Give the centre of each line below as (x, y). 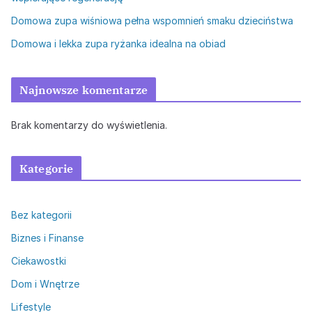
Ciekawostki (39, 260)
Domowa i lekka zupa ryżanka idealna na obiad (118, 43)
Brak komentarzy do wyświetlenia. (89, 125)
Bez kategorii (41, 214)
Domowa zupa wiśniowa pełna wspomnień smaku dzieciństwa (152, 20)
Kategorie (47, 168)
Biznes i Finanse (47, 237)
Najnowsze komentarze (84, 89)
